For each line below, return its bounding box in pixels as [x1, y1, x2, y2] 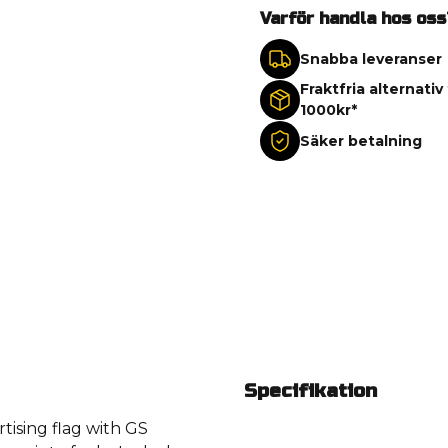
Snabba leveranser [299, 49, 442, 68]
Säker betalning [299, 131, 422, 150]
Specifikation [244, 379, 377, 403]
